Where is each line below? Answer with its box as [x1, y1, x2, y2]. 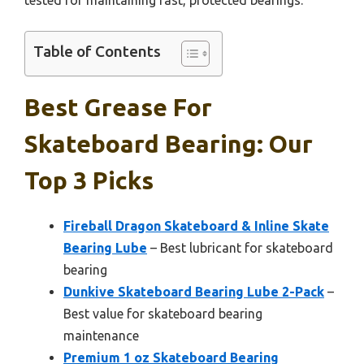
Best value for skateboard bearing [63, 305, 262, 321]
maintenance [63, 327, 139, 343]
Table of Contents [33, 42, 161, 61]
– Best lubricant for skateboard [147, 240, 333, 255]
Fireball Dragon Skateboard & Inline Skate [63, 218, 329, 233]
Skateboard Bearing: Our [24, 129, 313, 158]
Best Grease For [24, 93, 212, 121]
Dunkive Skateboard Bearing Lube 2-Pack [63, 284, 324, 299]
